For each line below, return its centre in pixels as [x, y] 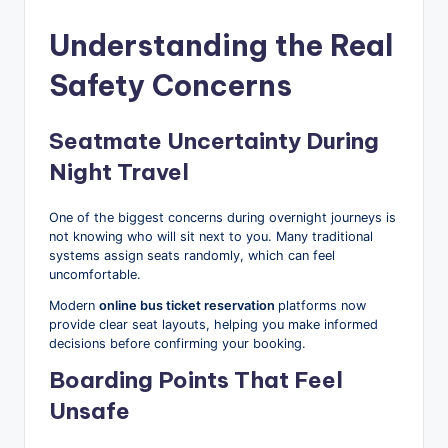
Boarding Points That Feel [196, 380]
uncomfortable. [95, 275]
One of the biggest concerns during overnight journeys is [222, 218]
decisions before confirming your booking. [177, 344]
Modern [74, 306]
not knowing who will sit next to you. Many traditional [211, 237]
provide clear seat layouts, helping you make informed [213, 325]
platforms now [322, 306]
